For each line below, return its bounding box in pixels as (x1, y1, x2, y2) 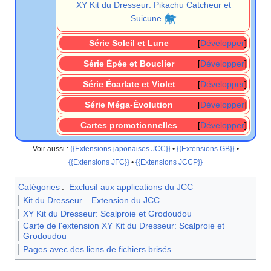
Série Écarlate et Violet (82, 79, 175, 89)
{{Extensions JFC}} (68, 157, 129, 166)
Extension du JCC (91, 195, 160, 205)
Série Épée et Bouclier (83, 58, 174, 68)
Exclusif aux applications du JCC (68, 181, 193, 192)
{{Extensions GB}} (176, 144, 235, 152)
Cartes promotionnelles (80, 120, 177, 130)
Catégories (18, 181, 60, 192)
